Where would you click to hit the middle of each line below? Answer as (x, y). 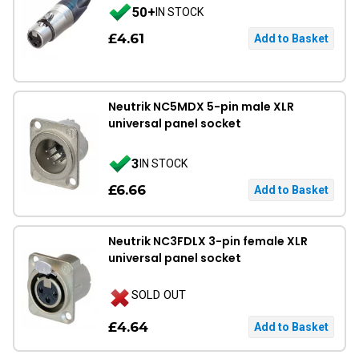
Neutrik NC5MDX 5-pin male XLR (201, 107)
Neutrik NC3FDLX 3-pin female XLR (208, 241)
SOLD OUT (159, 294)
